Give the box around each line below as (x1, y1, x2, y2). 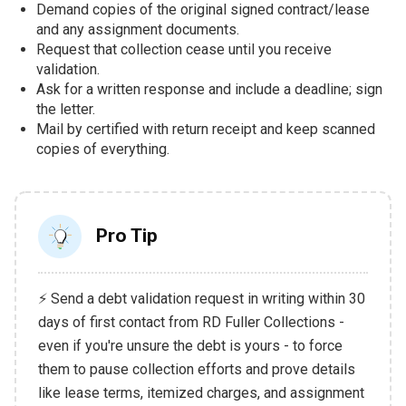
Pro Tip (95, 224, 158, 246)
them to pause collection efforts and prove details (37, 360, 355, 378)
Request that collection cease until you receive (35, 40, 332, 58)
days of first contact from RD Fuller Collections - (37, 313, 344, 331)
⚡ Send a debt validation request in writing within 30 (37, 289, 365, 307)
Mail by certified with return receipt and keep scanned (35, 120, 375, 138)
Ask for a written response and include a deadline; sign (35, 80, 382, 98)
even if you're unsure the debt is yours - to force (37, 336, 343, 354)
